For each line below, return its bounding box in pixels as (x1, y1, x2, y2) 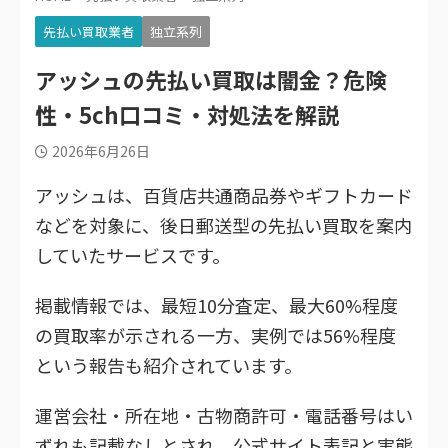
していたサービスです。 (35, 241, 230, 268)
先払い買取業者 (43, 21, 134, 41)
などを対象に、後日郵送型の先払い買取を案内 (35, 211, 412, 238)
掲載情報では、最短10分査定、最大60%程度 (35, 291, 398, 318)
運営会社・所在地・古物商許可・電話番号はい (35, 401, 413, 428)
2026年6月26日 (52, 140, 150, 161)
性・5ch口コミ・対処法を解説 (35, 97, 339, 130)
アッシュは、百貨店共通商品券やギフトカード (35, 181, 413, 208)
